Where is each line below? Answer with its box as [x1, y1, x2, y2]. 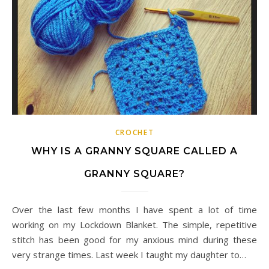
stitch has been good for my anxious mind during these [12, 234, 257, 246]
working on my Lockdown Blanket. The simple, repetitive [12, 219, 257, 231]
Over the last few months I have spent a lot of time [12, 204, 19, 216]
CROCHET [115, 127, 154, 138]
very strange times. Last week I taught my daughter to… [12, 249, 246, 261]
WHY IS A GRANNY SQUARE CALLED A [31, 145, 238, 157]
